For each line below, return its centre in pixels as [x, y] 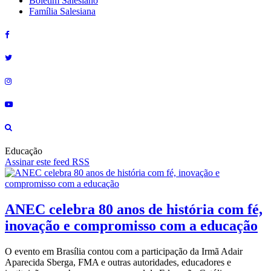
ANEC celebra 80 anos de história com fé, [134, 209]
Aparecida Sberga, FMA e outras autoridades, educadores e [118, 262]
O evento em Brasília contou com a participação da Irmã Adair [124, 251]
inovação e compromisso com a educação [131, 225]
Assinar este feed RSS [47, 162]
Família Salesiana [62, 11]
